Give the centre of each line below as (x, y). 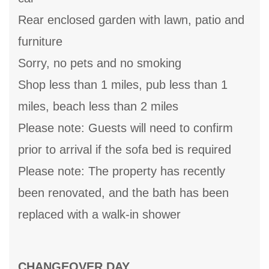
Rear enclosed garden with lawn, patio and (131, 20)
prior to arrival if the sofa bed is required (125, 150)
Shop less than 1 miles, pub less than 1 (123, 85)
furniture (40, 42)
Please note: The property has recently (122, 171)
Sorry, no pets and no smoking (100, 63)
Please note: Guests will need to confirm (125, 128)
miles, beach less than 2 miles (98, 107)
